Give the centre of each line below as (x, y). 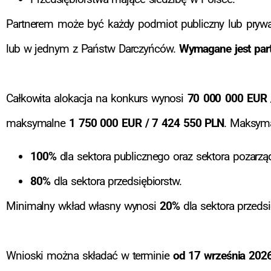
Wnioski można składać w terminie (90, 256)
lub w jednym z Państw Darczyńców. (93, 48)
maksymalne (38, 123)
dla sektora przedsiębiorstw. (116, 181)
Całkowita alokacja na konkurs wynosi (97, 98)
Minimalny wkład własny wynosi (83, 206)
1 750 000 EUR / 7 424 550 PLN (146, 123)
